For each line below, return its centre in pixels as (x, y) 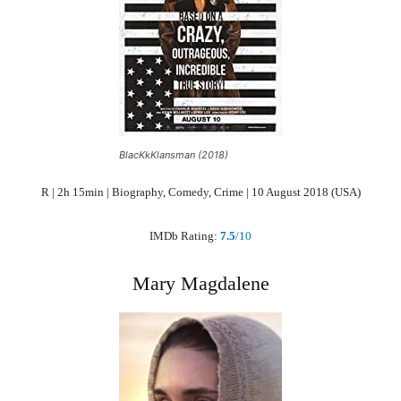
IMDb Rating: (183, 235)
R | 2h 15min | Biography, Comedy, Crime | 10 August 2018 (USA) (200, 192)
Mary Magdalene (200, 283)
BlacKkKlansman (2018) (174, 154)
